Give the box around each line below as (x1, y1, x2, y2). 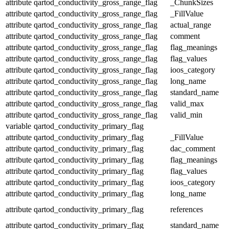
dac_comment (170, 144, 215, 153)
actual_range (170, 20, 211, 29)
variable (6, 121, 31, 130)
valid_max (170, 99, 204, 108)
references (170, 204, 203, 214)
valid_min (170, 110, 202, 119)
